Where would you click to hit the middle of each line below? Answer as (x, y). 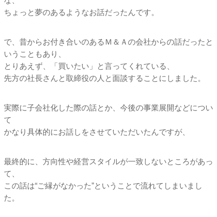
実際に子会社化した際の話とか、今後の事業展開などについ (108, 108)
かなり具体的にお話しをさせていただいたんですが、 (97, 132)
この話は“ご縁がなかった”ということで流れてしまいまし (103, 186)
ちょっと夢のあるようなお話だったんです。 (81, 12)
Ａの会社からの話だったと (167, 42)
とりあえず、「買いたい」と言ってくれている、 (89, 66)
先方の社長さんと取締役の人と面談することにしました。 (105, 78)
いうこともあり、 (35, 54)
